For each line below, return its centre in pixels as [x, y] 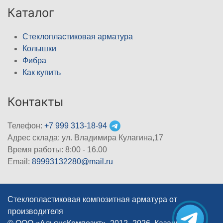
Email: [20, 161]
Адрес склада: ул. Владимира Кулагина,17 [85, 137]
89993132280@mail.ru [72, 161]
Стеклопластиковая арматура [78, 36]
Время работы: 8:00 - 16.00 [57, 149]
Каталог [31, 12]
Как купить [42, 72]
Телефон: [26, 125]
